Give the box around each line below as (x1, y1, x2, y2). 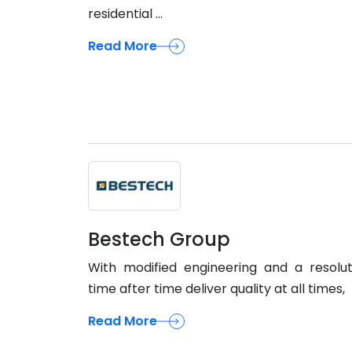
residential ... (88, 5, 163, 24)
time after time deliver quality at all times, (88, 279, 348, 298)
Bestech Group (88, 225, 230, 252)
